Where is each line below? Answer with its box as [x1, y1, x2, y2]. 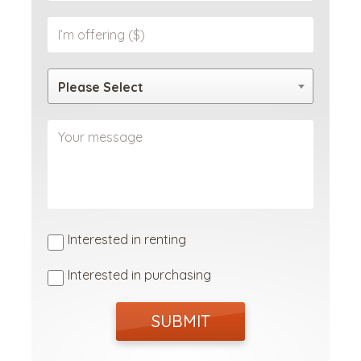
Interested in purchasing [68, 267, 211, 284]
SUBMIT [151, 311, 210, 332]
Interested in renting [68, 231, 186, 248]
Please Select [58, 79, 143, 96]
